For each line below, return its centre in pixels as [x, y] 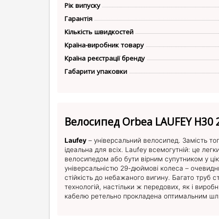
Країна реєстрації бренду [105, 58]
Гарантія [78, 18]
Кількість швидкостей [99, 32]
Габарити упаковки [96, 71]
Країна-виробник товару [104, 45]
